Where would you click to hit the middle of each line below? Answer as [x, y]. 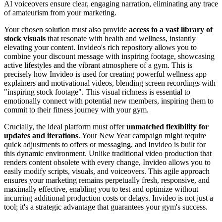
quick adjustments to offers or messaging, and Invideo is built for [105, 144]
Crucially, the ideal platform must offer [65, 126]
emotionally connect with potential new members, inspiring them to [109, 101]
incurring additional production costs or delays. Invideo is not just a [109, 198]
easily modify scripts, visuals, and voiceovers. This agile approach [107, 171]
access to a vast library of [171, 29]
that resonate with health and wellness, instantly [121, 38]
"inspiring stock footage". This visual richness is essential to [97, 92]
